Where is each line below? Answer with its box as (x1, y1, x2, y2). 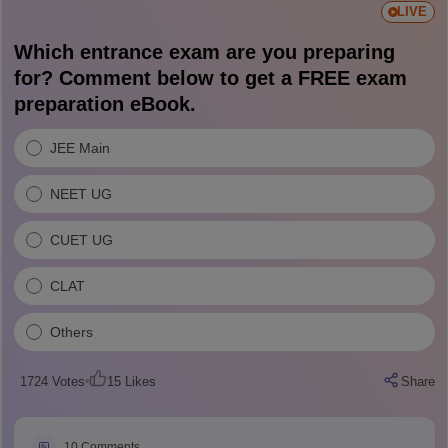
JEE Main (49, 139, 110, 156)
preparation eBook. (13, 93, 196, 115)
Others (49, 323, 93, 340)
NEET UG (49, 185, 112, 202)
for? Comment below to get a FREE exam (13, 67, 407, 89)
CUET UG (49, 231, 113, 248)
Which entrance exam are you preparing (13, 41, 395, 63)
